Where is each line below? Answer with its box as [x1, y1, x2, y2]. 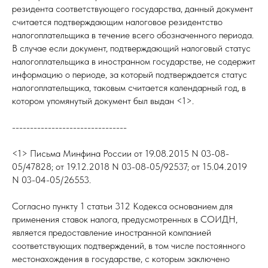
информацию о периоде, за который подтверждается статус [12, 69, 247, 80]
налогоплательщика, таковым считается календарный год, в [12, 82, 246, 93]
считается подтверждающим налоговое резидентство [12, 16, 223, 28]
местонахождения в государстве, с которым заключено [12, 253, 230, 264]
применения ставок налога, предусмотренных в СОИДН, [12, 214, 237, 225]
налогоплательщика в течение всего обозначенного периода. [12, 29, 254, 41]
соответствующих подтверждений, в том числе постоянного [12, 240, 245, 251]
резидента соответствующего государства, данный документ [12, 3, 253, 14]
